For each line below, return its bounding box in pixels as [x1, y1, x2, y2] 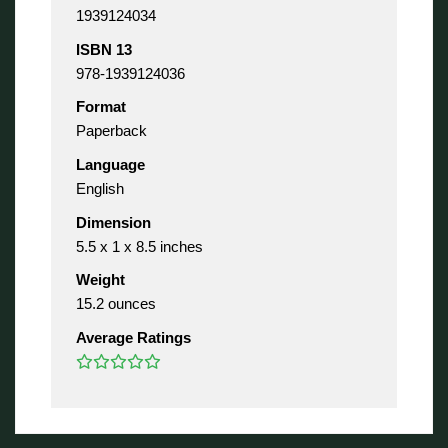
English [76, 179, 124, 197]
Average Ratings [76, 328, 191, 346]
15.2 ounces [76, 295, 156, 313]
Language [76, 155, 145, 173]
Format [76, 98, 126, 116]
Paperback [76, 122, 147, 140]
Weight [76, 271, 125, 289]
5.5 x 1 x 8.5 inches [76, 237, 203, 255]
